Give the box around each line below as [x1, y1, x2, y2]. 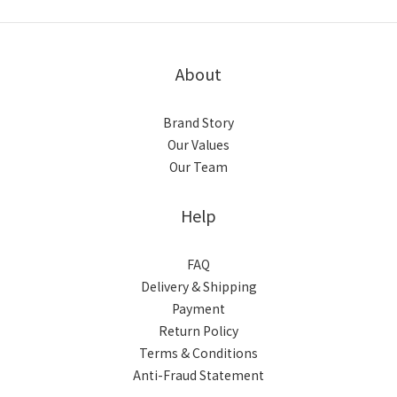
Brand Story [163, 113, 234, 132]
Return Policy [159, 322, 238, 340]
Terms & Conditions [139, 344, 258, 362]
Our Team [169, 158, 228, 176]
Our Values [167, 136, 230, 154]
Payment [172, 300, 225, 318]
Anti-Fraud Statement [133, 366, 264, 385]
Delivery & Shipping [140, 277, 257, 296]
